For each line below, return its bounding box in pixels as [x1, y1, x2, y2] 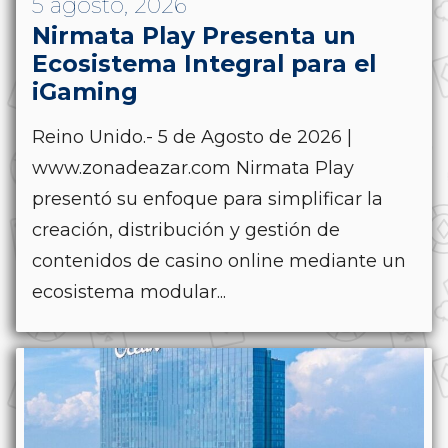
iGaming [32, 76, 138, 106]
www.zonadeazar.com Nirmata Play [32, 156, 354, 179]
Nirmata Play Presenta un [32, 20, 356, 50]
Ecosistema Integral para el [32, 48, 376, 78]
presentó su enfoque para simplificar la [32, 187, 383, 210]
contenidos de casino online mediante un [32, 249, 406, 272]
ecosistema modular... [32, 280, 226, 303]
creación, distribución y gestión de [32, 218, 340, 241]
